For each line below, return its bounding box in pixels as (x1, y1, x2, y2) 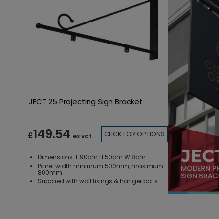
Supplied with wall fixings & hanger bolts (38, 176, 158, 185)
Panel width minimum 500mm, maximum (38, 161, 163, 170)
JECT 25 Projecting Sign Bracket (29, 96, 143, 107)
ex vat (73, 132, 92, 141)
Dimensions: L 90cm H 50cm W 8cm (38, 153, 147, 161)
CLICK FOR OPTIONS (104, 130, 165, 139)
